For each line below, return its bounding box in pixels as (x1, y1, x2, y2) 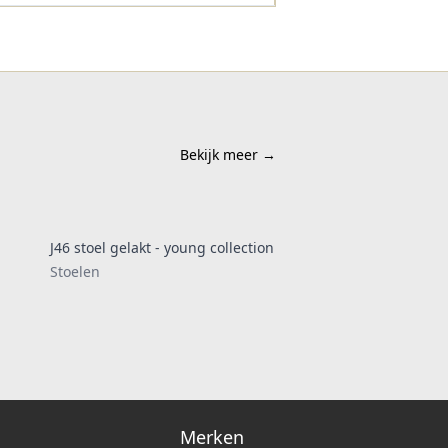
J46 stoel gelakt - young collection (50, 238, 274, 258)
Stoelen (50, 262, 100, 282)
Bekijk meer (180, 145, 262, 165)
